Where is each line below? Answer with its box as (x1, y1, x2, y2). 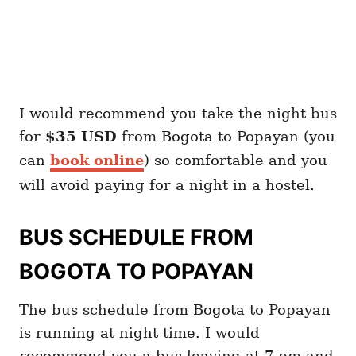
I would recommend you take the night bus (19, 105, 337, 122)
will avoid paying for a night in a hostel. (19, 176, 315, 194)
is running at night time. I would (19, 324, 260, 342)
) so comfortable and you (144, 152, 327, 169)
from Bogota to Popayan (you (117, 128, 335, 145)
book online (50, 152, 144, 169)
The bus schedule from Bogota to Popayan (19, 301, 331, 319)
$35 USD (45, 128, 117, 145)
